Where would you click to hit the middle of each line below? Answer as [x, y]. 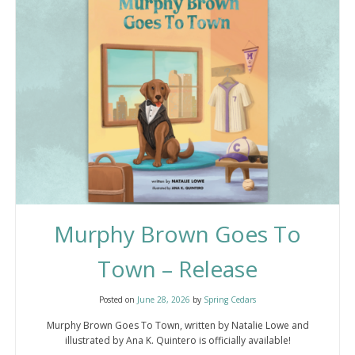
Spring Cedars [230, 299]
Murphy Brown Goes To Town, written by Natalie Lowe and [177, 325]
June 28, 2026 [164, 299]
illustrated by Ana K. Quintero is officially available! [177, 340]
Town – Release [177, 268]
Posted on [118, 299]
